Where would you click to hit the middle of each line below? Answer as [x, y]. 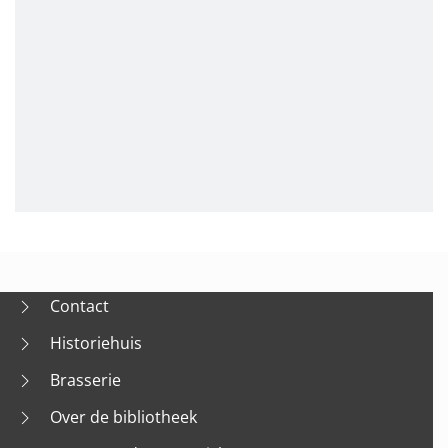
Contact [79, 305]
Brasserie [85, 379]
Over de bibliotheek [123, 416]
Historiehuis [96, 342]
